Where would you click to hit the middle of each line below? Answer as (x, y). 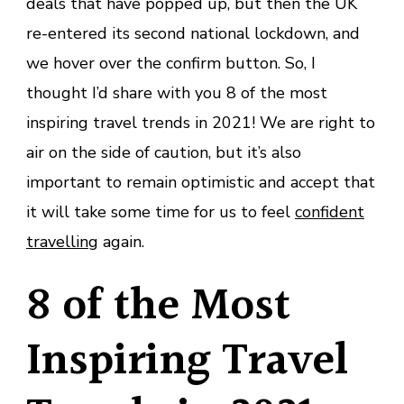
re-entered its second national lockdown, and (193, 34)
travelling (62, 242)
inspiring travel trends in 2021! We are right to (201, 123)
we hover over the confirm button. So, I (171, 64)
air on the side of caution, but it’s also (164, 153)
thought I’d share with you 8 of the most (177, 93)
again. (121, 242)
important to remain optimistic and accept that (201, 183)
